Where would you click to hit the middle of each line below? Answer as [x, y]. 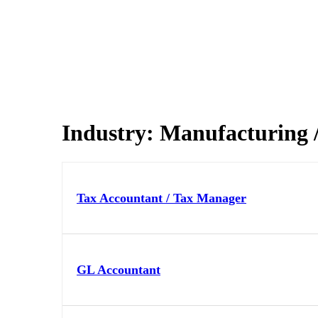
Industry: [111, 133]
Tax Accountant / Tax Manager [161, 198]
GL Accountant [119, 269]
